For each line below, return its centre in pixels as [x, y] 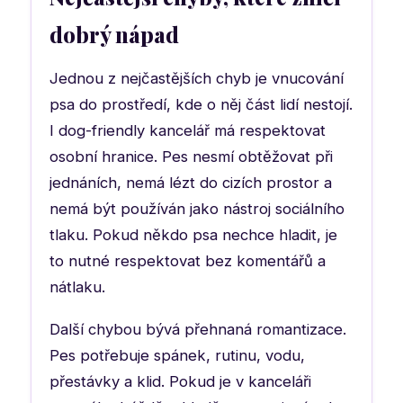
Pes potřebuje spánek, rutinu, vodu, [177, 355]
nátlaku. [77, 287]
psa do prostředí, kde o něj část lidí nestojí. [201, 104]
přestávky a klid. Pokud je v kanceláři [180, 381]
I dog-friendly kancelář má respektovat [188, 130]
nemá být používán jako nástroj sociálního [197, 208]
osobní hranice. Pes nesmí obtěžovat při [191, 156]
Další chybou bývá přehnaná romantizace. [198, 329]
